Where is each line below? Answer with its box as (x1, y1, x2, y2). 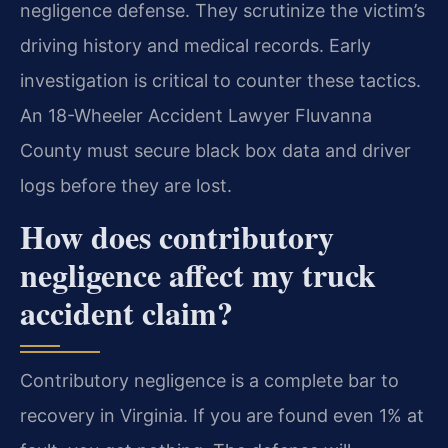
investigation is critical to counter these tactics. (20, 70, 421, 92)
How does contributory (20, 212, 334, 260)
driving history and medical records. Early (20, 35, 371, 57)
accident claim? (20, 288, 233, 336)
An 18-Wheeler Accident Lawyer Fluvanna (20, 105, 372, 127)
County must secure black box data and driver (20, 140, 411, 162)
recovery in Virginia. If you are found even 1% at (20, 404, 424, 426)
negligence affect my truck (20, 250, 376, 298)
